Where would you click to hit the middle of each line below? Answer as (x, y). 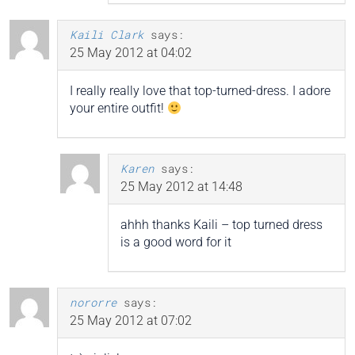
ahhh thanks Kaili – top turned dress (221, 225)
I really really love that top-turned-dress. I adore (200, 91)
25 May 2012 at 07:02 (131, 321)
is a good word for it (176, 242)
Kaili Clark (107, 35)
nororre (94, 303)
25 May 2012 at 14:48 (181, 187)
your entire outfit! (118, 109)
